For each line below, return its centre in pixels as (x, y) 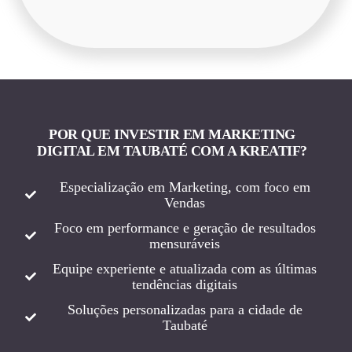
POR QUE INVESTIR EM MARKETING (172, 135)
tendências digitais (185, 285)
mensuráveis (185, 244)
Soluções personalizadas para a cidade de (185, 310)
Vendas (185, 203)
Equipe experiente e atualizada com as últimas (185, 269)
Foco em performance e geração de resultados (185, 228)
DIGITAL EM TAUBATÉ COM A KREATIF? (172, 151)
